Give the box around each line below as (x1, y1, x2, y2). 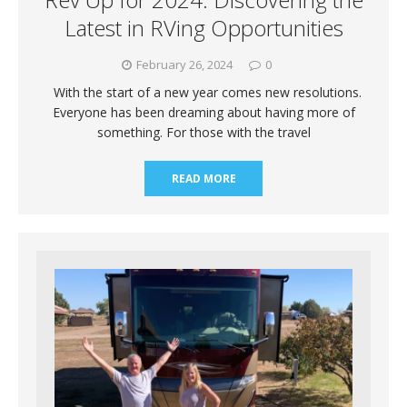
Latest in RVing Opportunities (64, 12, 343, 43)
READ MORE (171, 170, 236, 186)
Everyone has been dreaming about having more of (52, 103, 355, 121)
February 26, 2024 (136, 55, 233, 73)
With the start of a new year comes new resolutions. (45, 83, 362, 101)
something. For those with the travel (96, 123, 311, 141)
